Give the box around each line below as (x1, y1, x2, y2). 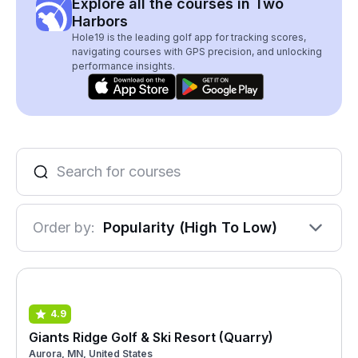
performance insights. (72, 60, 175, 72)
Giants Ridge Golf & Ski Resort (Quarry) (29, 328, 273, 345)
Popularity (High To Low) (103, 219, 277, 236)
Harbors (72, 13, 128, 30)
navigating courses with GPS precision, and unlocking (72, 46, 322, 58)
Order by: (33, 219, 95, 236)
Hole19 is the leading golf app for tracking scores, (72, 31, 306, 43)
